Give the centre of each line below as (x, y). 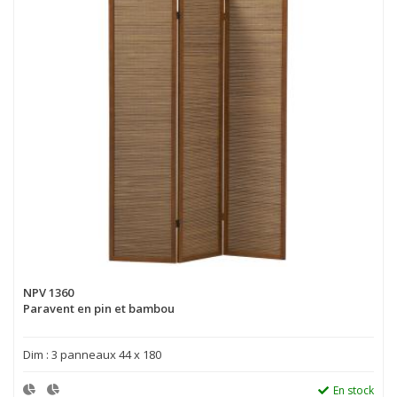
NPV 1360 (48, 292)
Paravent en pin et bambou (99, 308)
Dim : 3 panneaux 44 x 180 (92, 354)
